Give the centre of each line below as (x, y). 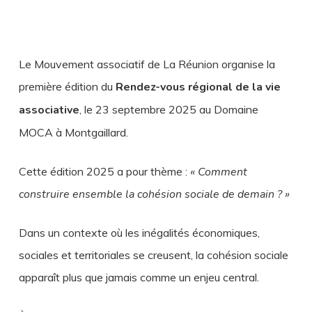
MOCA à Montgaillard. (73, 132)
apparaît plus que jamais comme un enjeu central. (139, 277)
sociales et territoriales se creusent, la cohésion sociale (153, 255)
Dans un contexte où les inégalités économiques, (139, 233)
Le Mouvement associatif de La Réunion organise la (147, 64)
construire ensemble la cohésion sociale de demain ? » (154, 194)
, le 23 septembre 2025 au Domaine (169, 109)
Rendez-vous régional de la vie (198, 87)
